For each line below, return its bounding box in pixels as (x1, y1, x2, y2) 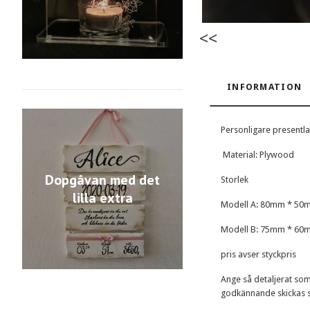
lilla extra (72, 189, 133, 208)
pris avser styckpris (221, 249, 296, 259)
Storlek (221, 174, 250, 185)
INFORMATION (227, 82, 302, 92)
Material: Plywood (223, 149, 294, 160)
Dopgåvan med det (45, 171, 160, 190)
